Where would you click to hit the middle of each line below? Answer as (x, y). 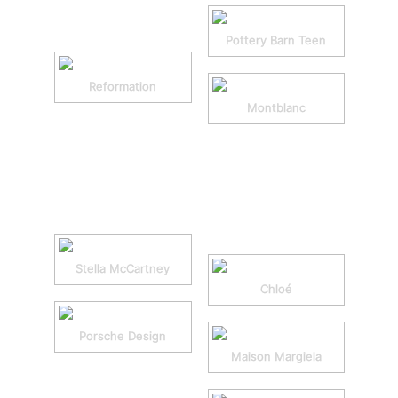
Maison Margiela (276, 356)
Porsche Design (123, 335)
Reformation (123, 86)
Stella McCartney (123, 268)
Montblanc (276, 107)
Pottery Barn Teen (276, 40)
